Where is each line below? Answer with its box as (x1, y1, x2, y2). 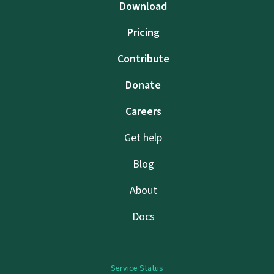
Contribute (117, 51, 169, 67)
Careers (125, 104, 161, 119)
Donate (125, 78, 161, 93)
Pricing (127, 25, 160, 40)
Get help (124, 130, 162, 146)
